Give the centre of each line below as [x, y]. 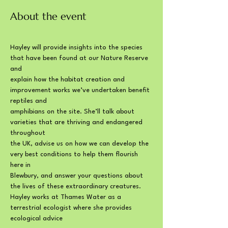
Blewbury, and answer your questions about [78, 176]
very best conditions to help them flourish [75, 154]
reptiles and [28, 101]
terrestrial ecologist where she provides [72, 208]
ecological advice [36, 219]
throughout [28, 133]
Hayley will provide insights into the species [77, 48]
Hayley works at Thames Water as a [67, 197]
